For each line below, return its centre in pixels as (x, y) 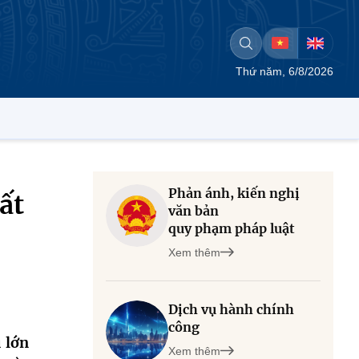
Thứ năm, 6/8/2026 (284, 71)
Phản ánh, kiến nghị (234, 193)
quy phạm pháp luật (232, 228)
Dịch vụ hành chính (231, 309)
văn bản (194, 211)
